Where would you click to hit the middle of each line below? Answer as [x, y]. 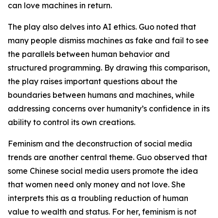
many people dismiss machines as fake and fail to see [108, 40]
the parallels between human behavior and [89, 54]
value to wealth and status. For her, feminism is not [102, 211]
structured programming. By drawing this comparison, [109, 67]
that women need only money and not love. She [97, 184]
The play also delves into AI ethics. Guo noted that [102, 27]
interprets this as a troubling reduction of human [98, 198]
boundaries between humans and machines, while [101, 95]
